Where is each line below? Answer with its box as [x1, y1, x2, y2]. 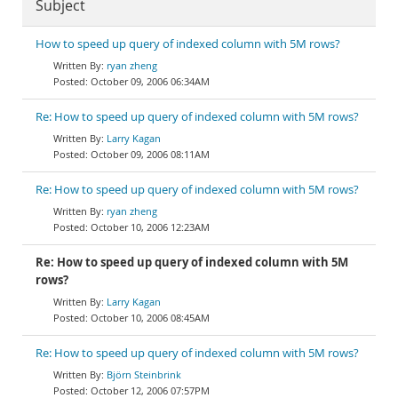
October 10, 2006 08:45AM [91, 311, 210, 324]
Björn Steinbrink [107, 368, 181, 381]
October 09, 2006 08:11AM [91, 147, 210, 161]
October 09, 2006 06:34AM [91, 75, 210, 88]
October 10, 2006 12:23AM [91, 220, 210, 234]
